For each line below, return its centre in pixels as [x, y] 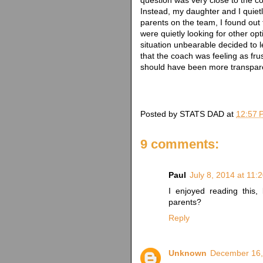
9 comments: [180, 144]
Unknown [188, 253]
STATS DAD [202, 114]
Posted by [160, 114]
